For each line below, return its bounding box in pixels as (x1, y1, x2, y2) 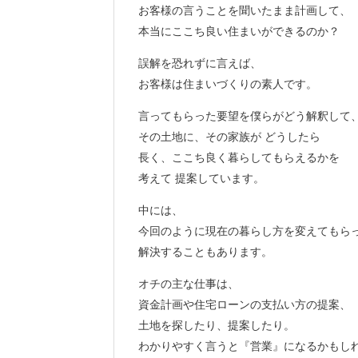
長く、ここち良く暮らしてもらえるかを (138, 151, 340, 164)
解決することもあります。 (138, 245, 272, 258)
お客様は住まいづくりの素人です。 (138, 78, 317, 90)
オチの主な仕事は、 (138, 277, 239, 290)
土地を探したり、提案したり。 (138, 319, 295, 332)
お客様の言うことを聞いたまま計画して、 (138, 4, 351, 17)
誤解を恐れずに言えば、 (138, 57, 261, 70)
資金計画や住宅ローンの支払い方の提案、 (138, 298, 351, 311)
